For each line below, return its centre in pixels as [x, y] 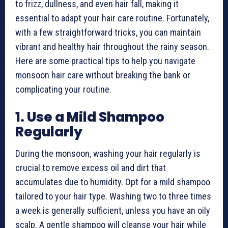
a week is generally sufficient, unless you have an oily [113, 210]
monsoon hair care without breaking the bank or [103, 75]
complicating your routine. [63, 89]
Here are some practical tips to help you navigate [105, 61]
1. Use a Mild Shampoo [90, 117]
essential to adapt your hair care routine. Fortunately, [112, 18]
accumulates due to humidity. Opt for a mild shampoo [113, 182]
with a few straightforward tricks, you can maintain [108, 32]
